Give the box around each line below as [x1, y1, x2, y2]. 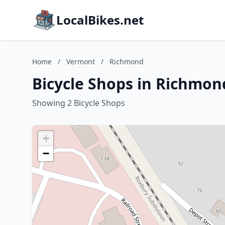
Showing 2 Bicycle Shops [32, 97, 125, 108]
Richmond [109, 57, 144, 66]
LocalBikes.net [56, 12, 144, 28]
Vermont [66, 57, 95, 66]
